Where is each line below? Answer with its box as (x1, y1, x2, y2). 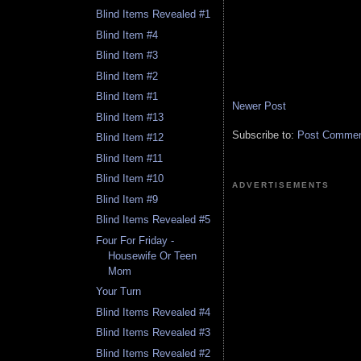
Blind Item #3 (96, 49, 159, 62)
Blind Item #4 (96, 28, 159, 41)
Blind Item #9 (96, 193, 159, 205)
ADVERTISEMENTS (232, 180, 330, 189)
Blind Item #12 (96, 131, 164, 144)
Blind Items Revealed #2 (96, 346, 211, 359)
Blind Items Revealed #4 (96, 305, 211, 318)
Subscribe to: (232, 128, 297, 141)
